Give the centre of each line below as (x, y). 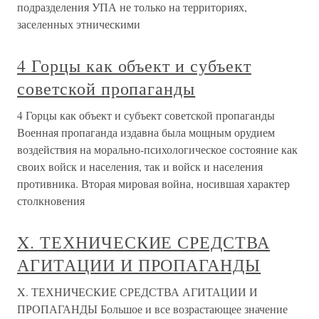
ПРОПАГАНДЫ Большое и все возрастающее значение (152, 309)
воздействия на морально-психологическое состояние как (157, 149)
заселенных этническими (79, 24)
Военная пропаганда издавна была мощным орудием (146, 132)
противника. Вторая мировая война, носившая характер (153, 183)
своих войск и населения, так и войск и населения (140, 166)
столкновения (51, 200)
